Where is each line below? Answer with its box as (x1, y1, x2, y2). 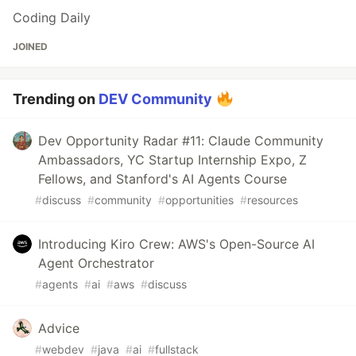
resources (247, 192, 298, 207)
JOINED (13, 40, 48, 52)
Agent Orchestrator (38, 254, 154, 271)
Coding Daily (13, 9, 91, 25)
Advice (38, 319, 79, 336)
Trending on (13, 90, 99, 107)
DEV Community (99, 90, 212, 107)
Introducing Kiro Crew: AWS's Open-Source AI (38, 235, 315, 252)
